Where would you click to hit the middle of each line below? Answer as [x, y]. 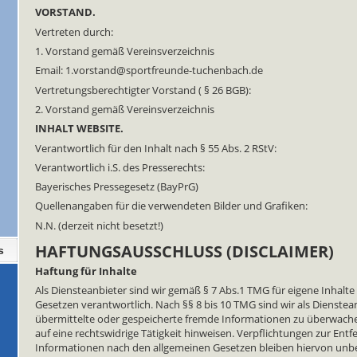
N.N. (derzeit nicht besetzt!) [99, 226]
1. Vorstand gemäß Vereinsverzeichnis [125, 52]
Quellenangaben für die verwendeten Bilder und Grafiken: [171, 206]
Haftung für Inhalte [86, 271]
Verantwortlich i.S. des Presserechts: [120, 167]
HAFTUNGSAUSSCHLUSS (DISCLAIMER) [184, 252]
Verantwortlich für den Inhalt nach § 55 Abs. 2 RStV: [156, 148]
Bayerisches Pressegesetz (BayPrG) [117, 187]
